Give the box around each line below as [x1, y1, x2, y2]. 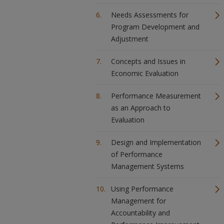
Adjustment [111, 34, 148, 43]
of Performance [111, 149, 162, 159]
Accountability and [111, 208, 170, 217]
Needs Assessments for [111, 10, 188, 19]
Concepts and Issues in [111, 56, 185, 66]
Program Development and [111, 22, 199, 31]
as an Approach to [111, 103, 170, 112]
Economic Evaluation [111, 68, 178, 78]
